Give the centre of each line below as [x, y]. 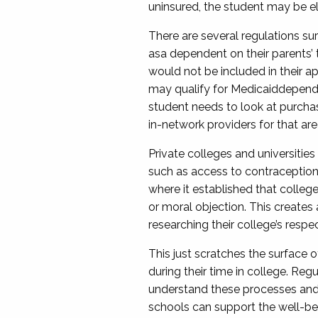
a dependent [193, 54]
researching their [192, 225]
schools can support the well [224, 307]
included [243, 71]
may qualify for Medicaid [213, 89]
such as [169, 171]
